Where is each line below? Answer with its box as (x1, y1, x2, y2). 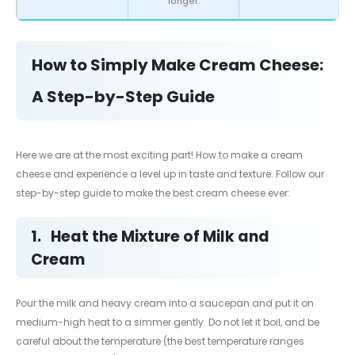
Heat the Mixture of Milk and (51, 225, 269, 247)
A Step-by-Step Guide (32, 85, 215, 108)
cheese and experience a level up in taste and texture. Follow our (16, 166, 324, 181)
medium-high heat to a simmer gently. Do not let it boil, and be (16, 315, 319, 330)
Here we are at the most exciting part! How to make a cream (16, 147, 303, 162)
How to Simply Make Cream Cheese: (32, 53, 323, 76)
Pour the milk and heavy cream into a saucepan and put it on (16, 296, 314, 311)
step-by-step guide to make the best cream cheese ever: (16, 185, 290, 200)
